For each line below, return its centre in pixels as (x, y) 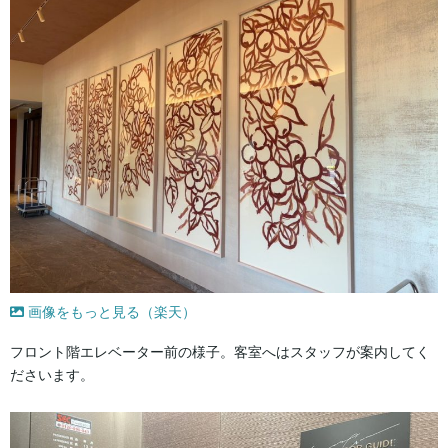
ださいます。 (52, 374)
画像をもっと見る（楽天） (110, 311)
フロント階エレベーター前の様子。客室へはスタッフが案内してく (220, 351)
